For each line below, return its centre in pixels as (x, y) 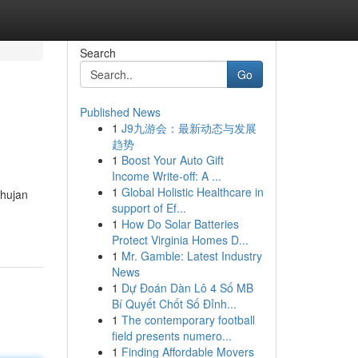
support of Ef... (149, 208)
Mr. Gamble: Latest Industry (191, 256)
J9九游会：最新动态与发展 (189, 128)
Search (97, 53)
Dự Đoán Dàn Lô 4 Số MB (187, 288)
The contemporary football (188, 320)
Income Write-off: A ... (166, 176)
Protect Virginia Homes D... (180, 240)
